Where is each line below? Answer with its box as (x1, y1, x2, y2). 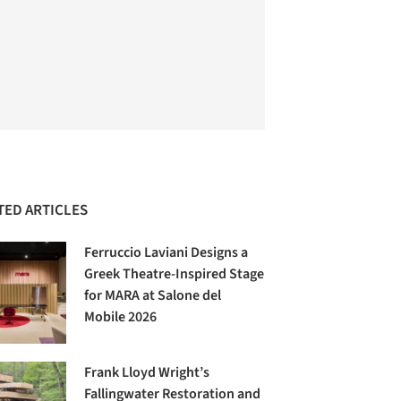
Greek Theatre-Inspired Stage (84, 264, 265, 285)
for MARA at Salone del (84, 286, 222, 306)
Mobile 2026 (84, 307, 158, 328)
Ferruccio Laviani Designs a (84, 243, 249, 263)
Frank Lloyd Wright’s (84, 363, 210, 383)
